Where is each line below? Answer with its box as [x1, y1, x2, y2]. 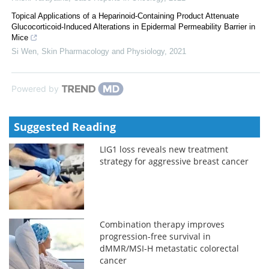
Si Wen [11, 46, 37, 56]
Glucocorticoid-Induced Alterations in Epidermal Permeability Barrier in [11, 22, 255, 31]
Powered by [11, 83, 59, 94]
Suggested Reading [14, 119, 116, 134]
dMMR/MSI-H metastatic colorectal [100, 242, 240, 254]
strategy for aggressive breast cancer [100, 155, 249, 167]
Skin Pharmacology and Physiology [41, 46, 165, 56]
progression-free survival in [100, 230, 211, 242]
